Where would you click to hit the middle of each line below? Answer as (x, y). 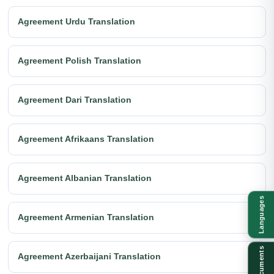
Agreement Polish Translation (80, 61)
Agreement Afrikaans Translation (86, 139)
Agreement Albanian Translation (85, 178)
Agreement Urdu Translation (76, 22)
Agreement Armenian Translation (86, 217)
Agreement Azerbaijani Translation (89, 257)
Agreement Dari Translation (75, 100)
